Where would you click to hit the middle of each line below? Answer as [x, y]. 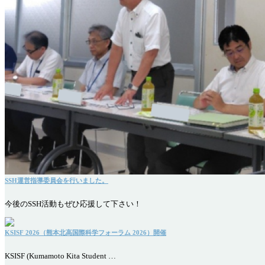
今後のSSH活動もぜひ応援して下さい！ [73, 204]
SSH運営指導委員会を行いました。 [56, 180]
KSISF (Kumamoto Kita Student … [60, 256]
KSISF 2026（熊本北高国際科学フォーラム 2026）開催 [85, 233]
